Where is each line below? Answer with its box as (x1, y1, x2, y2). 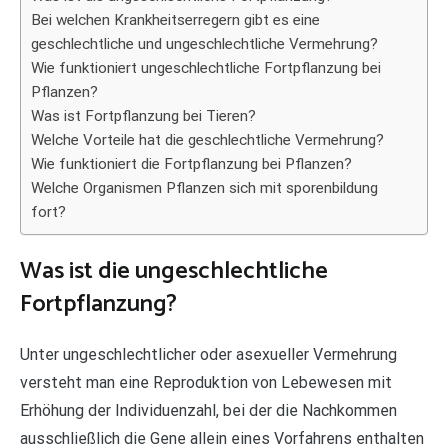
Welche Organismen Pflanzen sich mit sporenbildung (31, 178, 378, 197)
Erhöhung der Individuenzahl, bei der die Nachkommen (20, 400, 397, 420)
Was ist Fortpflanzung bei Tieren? (31, 106, 256, 125)
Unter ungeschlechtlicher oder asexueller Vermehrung (20, 344, 397, 364)
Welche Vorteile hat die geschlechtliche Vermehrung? (31, 130, 384, 149)
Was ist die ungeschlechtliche (20, 251, 328, 291)
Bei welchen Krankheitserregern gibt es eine (31, 10, 320, 29)
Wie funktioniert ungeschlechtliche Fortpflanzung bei (31, 58, 381, 77)
